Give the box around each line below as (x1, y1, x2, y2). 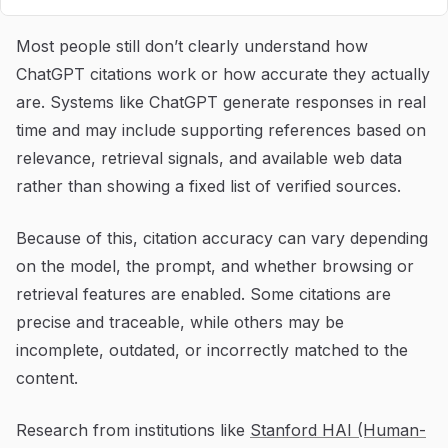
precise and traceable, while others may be (16, 311, 344, 332)
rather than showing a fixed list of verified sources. (16, 175, 401, 196)
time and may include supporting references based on (16, 119, 426, 140)
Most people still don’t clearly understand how (16, 35, 368, 56)
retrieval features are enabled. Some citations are (16, 283, 391, 304)
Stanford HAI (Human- (250, 419, 426, 440)
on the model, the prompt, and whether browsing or (16, 255, 414, 276)
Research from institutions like (16, 419, 250, 440)
